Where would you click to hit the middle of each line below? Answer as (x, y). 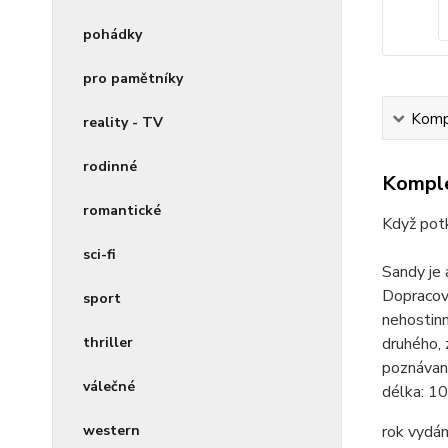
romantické (122, 210)
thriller (108, 342)
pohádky (112, 34)
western (111, 430)
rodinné (110, 166)
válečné (109, 386)
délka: (402, 392)
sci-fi (99, 254)
